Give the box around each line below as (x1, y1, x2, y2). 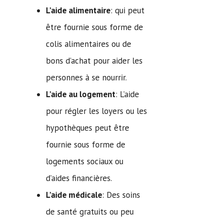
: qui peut (110, 4, 145, 16)
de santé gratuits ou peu (46, 206, 134, 217)
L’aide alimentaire (46, 4, 110, 16)
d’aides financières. (46, 172, 112, 184)
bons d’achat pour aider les (46, 55, 143, 66)
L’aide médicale (46, 189, 102, 200)
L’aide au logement (46, 88, 115, 100)
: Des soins (102, 189, 140, 200)
